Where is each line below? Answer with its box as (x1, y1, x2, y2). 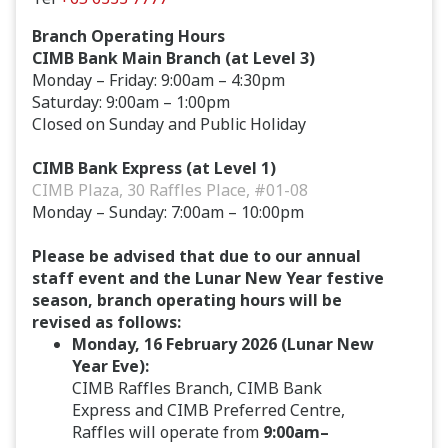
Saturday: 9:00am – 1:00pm (32, 91, 230, 113)
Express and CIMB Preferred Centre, (72, 399, 345, 421)
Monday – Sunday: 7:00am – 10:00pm (32, 201, 304, 223)
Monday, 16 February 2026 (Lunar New (72, 333, 374, 355)
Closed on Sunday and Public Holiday (32, 113, 306, 135)
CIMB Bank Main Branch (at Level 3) (32, 47, 315, 69)
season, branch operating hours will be (32, 289, 342, 311)
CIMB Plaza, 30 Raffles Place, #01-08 (32, 179, 308, 201)
